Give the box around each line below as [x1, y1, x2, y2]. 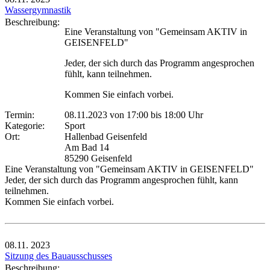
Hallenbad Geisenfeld [64, 131, 147, 142]
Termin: [5, 109, 39, 120]
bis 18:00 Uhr [148, 109, 203, 120]
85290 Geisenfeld [64, 152, 132, 163]
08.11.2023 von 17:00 [64, 109, 148, 120]
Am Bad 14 [64, 142, 109, 152]
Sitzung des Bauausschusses [5, 250, 112, 261]
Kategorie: [5, 120, 49, 131]
